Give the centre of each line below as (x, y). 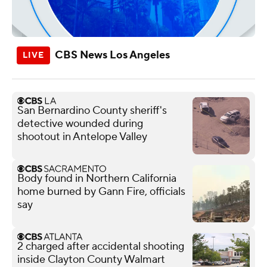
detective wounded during (80, 123)
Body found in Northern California (97, 178)
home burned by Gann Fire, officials (101, 191)
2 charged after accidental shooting (101, 246)
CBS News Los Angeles (112, 55)
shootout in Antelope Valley (82, 136)
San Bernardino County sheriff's (92, 110)
